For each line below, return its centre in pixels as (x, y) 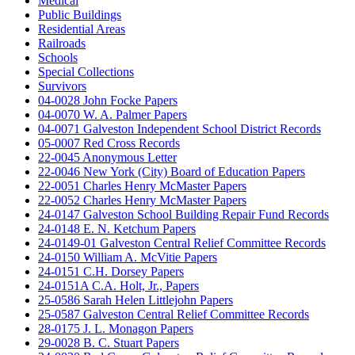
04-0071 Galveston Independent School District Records (179, 128)
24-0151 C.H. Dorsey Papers (111, 271)
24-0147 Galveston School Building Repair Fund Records (183, 214)
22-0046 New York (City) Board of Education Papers (172, 171)
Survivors (62, 86)
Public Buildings (80, 14)
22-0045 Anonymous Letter (107, 157)
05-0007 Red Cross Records (109, 143)
